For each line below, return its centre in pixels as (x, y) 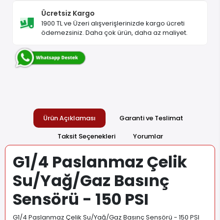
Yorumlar (148, 136)
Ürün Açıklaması (69, 118)
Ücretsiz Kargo (68, 14)
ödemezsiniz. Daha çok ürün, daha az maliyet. (114, 33)
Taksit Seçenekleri (86, 136)
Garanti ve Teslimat (151, 118)
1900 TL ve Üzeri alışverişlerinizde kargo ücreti (113, 24)
